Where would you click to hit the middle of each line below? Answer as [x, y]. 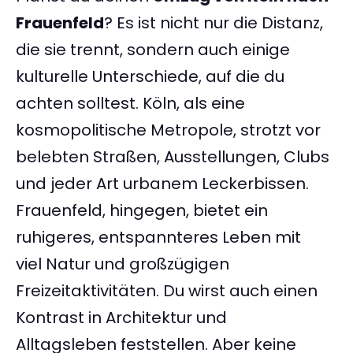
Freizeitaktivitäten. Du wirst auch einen [167, 291]
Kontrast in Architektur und [121, 318]
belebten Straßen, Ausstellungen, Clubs [173, 157]
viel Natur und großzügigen [123, 264]
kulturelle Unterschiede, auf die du [150, 77]
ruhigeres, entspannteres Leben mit [158, 238]
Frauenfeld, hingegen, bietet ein [142, 211]
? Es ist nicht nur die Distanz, [214, 23]
